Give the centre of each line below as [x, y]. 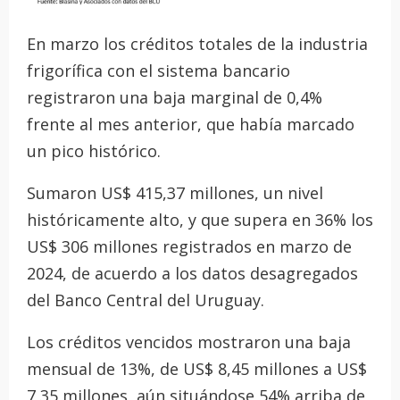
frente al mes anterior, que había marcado [191, 125]
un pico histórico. [94, 151]
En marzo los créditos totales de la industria [197, 44]
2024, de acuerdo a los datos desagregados [192, 274]
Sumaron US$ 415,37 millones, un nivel [175, 193]
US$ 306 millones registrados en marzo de [189, 247]
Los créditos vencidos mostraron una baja [189, 342]
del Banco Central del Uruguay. [146, 300]
